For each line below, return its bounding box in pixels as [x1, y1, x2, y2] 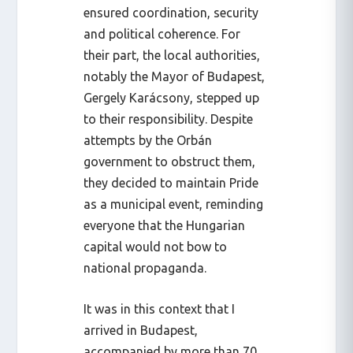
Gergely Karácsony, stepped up [84, 90, 260, 105]
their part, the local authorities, [84, 47, 261, 62]
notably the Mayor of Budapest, [84, 69, 266, 84]
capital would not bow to [84, 239, 228, 254]
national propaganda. [84, 260, 207, 275]
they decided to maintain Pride [84, 175, 259, 190]
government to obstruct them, [84, 154, 256, 169]
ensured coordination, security [84, 5, 259, 20]
